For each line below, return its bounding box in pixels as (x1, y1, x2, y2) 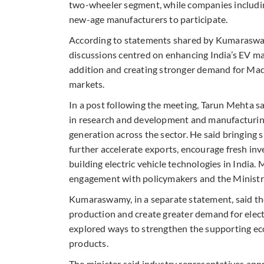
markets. (69, 78, 105, 90)
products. (69, 237, 108, 249)
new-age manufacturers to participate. (69, 13, 228, 25)
